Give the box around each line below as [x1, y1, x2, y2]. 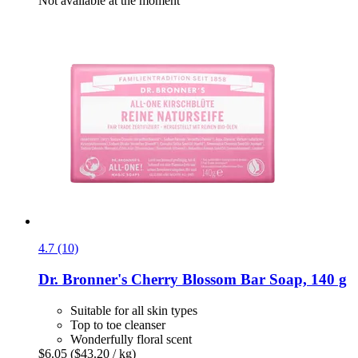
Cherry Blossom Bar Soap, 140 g [127, 271, 347, 288]
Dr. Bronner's [38, 271, 127, 288]
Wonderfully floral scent [70, 332, 192, 346]
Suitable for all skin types [70, 303, 197, 317]
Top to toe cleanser [70, 317, 165, 332]
